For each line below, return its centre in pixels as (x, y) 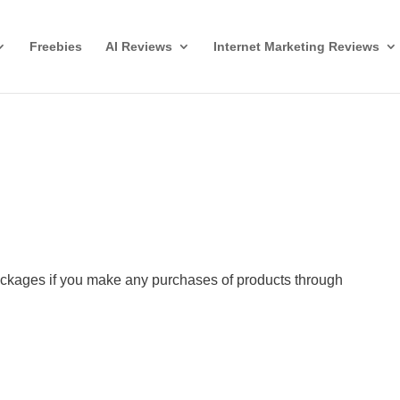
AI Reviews (139, 46)
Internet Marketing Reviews (296, 46)
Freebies (56, 46)
